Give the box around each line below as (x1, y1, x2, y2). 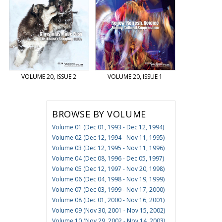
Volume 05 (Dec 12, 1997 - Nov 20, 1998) (52, 165, 165, 173)
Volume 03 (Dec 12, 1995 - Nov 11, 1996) (52, 144, 165, 153)
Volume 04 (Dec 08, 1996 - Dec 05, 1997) (52, 154, 164, 163)
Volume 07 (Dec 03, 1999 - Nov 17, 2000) (52, 185, 165, 194)
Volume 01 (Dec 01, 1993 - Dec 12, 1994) (52, 123, 164, 132)
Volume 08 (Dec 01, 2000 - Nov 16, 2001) (52, 196, 165, 205)
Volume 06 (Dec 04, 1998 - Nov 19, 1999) (52, 175, 165, 184)
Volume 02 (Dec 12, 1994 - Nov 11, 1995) (52, 133, 165, 142)
